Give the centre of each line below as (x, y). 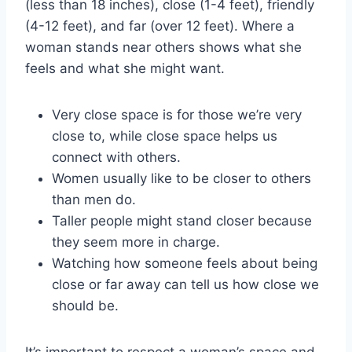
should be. (85, 305)
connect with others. (116, 157)
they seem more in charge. (136, 242)
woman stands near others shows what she (163, 47)
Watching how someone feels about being (185, 263)
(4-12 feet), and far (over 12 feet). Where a (160, 26)
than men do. (94, 199)
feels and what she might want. (125, 68)
